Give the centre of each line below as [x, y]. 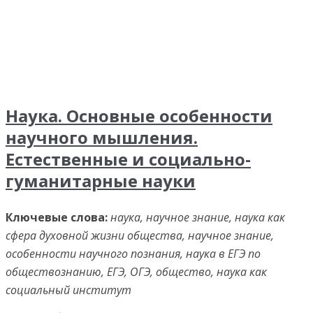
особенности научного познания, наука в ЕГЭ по [133, 254]
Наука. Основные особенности [139, 116]
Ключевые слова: [57, 217]
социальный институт [68, 290]
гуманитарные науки [101, 181]
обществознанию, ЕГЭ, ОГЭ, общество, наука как [136, 272]
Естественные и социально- [128, 159]
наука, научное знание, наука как [198, 217]
